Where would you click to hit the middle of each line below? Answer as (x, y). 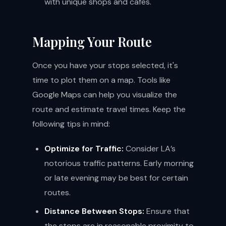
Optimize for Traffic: (84, 149)
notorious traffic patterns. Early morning (119, 163)
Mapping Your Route (92, 41)
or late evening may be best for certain (116, 178)
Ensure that (167, 211)
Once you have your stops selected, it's (105, 65)
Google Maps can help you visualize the (105, 95)
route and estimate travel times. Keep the (109, 109)
